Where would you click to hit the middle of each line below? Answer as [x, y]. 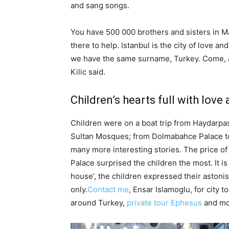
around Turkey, [99, 202]
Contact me [108, 189]
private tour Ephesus [164, 202]
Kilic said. [88, 72]
